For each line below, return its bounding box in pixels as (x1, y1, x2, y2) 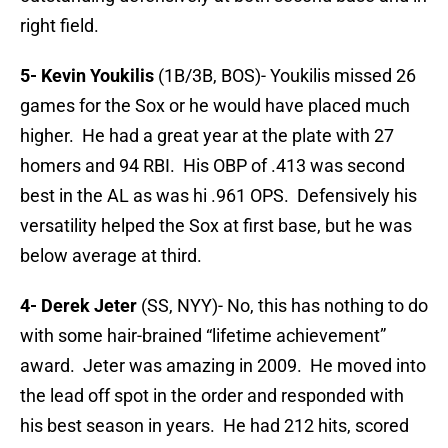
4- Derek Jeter (20, 295, 141, 317)
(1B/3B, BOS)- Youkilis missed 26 (158, 65, 416, 87)
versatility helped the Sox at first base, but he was (20, 215, 412, 237)
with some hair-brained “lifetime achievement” (20, 325, 386, 347)
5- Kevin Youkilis (20, 65, 158, 87)
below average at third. (20, 245, 202, 267)
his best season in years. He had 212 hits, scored (20, 415, 409, 437)
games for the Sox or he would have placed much (20, 95, 410, 117)
